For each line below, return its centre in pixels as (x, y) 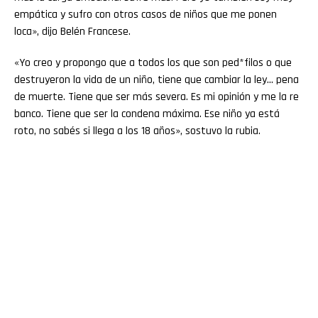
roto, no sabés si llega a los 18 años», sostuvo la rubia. (137, 131)
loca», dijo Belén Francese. (72, 31)
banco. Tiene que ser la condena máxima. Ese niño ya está (147, 114)
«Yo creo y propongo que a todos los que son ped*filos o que (153, 62)
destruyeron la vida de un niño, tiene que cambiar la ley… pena (157, 79)
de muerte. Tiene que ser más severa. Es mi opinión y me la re (157, 97)
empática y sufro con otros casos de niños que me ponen (146, 14)
